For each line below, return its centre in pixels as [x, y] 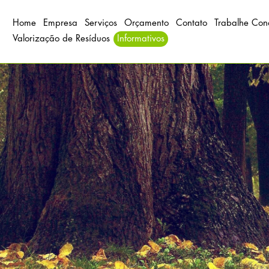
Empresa [60, 23]
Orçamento [147, 23]
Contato [192, 23]
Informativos [141, 39]
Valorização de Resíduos [61, 39]
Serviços [101, 23]
